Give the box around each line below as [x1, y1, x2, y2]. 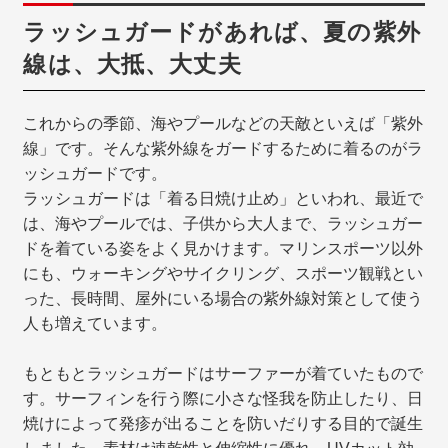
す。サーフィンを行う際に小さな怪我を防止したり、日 [23, 389, 424, 407]
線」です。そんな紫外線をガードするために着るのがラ [23, 139, 424, 157]
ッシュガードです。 [23, 164, 168, 182]
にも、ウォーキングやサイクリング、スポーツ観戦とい [23, 264, 424, 282]
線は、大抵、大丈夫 [23, 50, 242, 77]
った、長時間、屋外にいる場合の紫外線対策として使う [23, 289, 424, 307]
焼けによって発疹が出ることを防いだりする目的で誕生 [23, 414, 424, 432]
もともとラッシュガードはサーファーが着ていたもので [23, 364, 424, 382]
